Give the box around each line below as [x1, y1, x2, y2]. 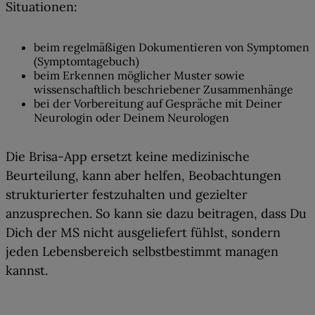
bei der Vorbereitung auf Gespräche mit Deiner [34, 96, 282, 111]
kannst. [6, 262, 48, 279]
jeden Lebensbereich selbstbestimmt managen [6, 243, 278, 260]
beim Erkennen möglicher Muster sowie [34, 68, 245, 83]
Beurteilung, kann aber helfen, [6, 167, 188, 184]
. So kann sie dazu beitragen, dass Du [89, 205, 307, 222]
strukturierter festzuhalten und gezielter [6, 186, 247, 203]
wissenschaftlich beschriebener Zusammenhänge [34, 82, 293, 97]
